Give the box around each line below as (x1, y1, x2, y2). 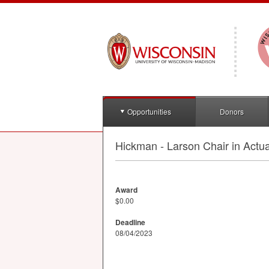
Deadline (115, 217, 145, 228)
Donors (220, 106, 244, 116)
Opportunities (127, 106, 171, 116)
